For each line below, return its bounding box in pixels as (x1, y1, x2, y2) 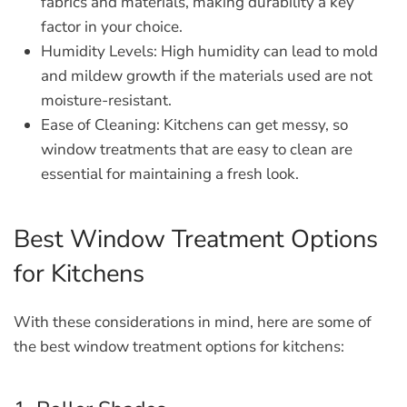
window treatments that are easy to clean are (41, 139, 352, 160)
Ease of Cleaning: (41, 114, 160, 135)
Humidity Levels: (41, 41, 157, 62)
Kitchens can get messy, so (160, 114, 348, 135)
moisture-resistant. (41, 90, 172, 111)
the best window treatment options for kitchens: (14, 336, 344, 357)
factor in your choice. (41, 16, 183, 37)
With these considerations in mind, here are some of (14, 312, 372, 333)
